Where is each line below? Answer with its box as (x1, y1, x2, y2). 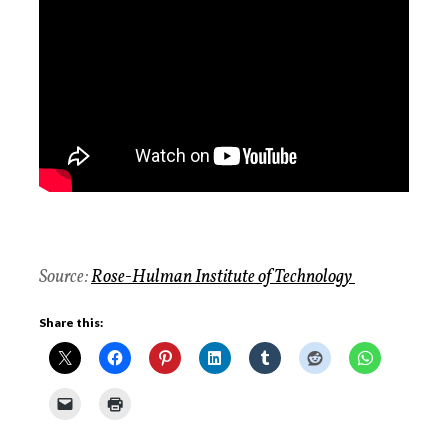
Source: (39, 265, 91, 291)
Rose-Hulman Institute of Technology (91, 265, 355, 291)
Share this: (39, 315, 103, 331)
